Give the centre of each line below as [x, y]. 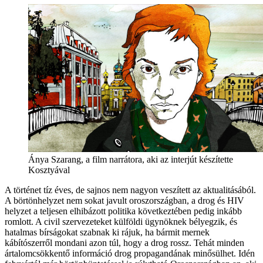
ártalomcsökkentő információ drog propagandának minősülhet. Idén [130, 253]
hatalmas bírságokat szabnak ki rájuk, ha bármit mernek [107, 232]
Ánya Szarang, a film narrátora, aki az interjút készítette [131, 159]
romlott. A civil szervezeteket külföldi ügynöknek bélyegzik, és [121, 221]
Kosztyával [49, 170]
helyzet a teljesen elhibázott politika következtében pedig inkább [123, 211]
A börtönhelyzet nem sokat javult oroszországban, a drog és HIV [124, 200]
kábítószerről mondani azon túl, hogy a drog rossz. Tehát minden [124, 242]
